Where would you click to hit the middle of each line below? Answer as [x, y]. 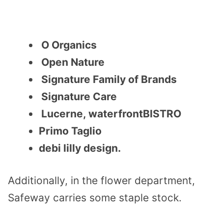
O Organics [69, 45]
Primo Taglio [71, 131]
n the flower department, [134, 181]
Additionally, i [41, 181]
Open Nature [73, 62]
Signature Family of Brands [109, 79]
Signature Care [79, 96]
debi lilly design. [82, 148]
